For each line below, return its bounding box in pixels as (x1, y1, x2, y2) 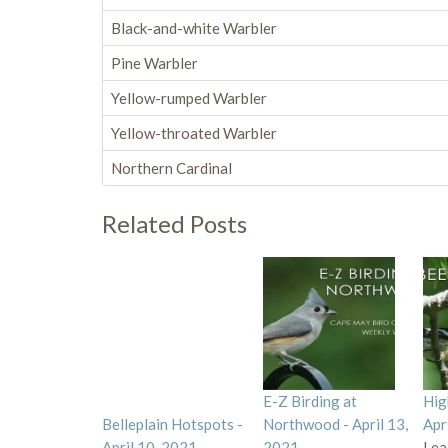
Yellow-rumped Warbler (111, 89, 267, 107)
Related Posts (102, 209, 247, 238)
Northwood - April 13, (262, 414, 408, 433)
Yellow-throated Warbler (111, 124, 277, 142)
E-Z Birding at (262, 391, 357, 410)
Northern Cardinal (111, 159, 232, 177)
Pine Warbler (111, 54, 198, 72)
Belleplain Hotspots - (102, 414, 243, 433)
